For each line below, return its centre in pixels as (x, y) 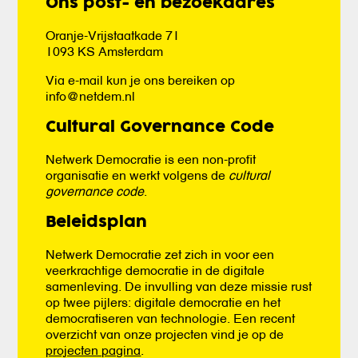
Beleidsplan (97, 223)
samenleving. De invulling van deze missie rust (179, 286)
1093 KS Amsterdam (105, 51)
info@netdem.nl (91, 96)
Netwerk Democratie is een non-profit (151, 159)
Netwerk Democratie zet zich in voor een (160, 254)
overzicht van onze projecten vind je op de (165, 334)
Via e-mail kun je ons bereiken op (141, 80)
